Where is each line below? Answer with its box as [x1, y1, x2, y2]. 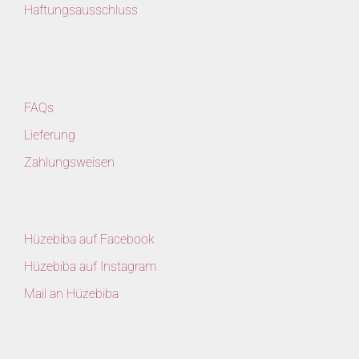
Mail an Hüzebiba [24, 286, 119, 302]
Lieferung [24, 127, 75, 143]
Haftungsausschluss [24, 2, 138, 18]
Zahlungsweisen [24, 155, 115, 171]
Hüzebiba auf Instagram [24, 259, 156, 275]
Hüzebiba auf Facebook [24, 232, 155, 248]
